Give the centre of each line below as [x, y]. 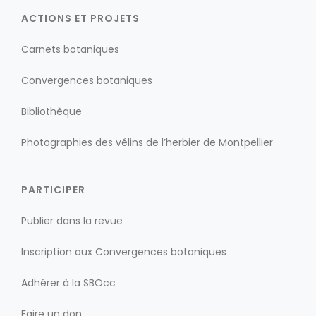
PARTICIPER [53, 189]
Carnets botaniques [70, 49]
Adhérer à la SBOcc [68, 282]
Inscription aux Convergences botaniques [124, 251]
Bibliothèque [51, 111]
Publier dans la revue [72, 220]
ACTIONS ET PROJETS [80, 18]
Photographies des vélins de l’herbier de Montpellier [147, 142]
